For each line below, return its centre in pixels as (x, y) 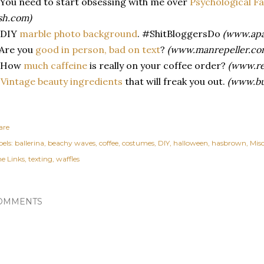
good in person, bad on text (98, 49)
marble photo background (78, 33)
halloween (191, 143)
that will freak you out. (175, 81)
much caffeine (55, 65)
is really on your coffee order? (158, 65)
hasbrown (229, 143)
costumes (138, 143)
